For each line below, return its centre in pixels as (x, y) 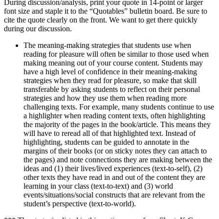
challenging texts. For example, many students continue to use (119, 107)
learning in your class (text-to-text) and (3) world (98, 186)
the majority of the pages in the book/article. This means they (117, 125)
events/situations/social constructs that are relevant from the (114, 195)
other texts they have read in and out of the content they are (114, 177)
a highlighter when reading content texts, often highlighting (114, 116)
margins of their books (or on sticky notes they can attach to (115, 151)
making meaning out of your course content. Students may (113, 63)
